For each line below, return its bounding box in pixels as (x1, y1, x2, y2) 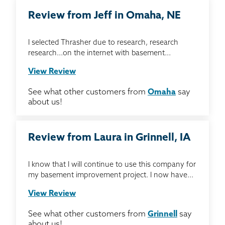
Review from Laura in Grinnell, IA (28, 133, 191, 143)
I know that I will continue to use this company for (28, 161, 196, 169)
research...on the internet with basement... (28, 50, 171, 57)
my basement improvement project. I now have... (28, 172, 193, 179)
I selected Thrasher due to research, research (28, 39, 178, 47)
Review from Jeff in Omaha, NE (28, 11, 181, 21)
